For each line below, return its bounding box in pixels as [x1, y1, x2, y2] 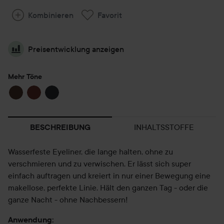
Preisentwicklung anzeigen [28, 44, 124, 54]
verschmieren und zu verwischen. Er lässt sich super [8, 158, 191, 168]
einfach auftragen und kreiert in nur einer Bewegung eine [8, 170, 210, 180]
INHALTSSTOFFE [134, 122, 194, 132]
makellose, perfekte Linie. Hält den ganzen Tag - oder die [8, 182, 208, 192]
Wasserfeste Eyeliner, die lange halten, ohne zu [8, 146, 173, 156]
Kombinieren [28, 10, 73, 20]
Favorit [97, 10, 122, 20]
